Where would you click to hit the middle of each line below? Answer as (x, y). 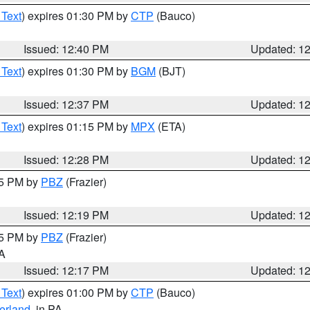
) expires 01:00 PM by (76, 292)
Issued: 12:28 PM (66, 159)
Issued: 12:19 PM (66, 215)
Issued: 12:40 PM (66, 49)
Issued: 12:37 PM (66, 104)
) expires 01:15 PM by (76, 126)
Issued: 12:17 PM (66, 270)
